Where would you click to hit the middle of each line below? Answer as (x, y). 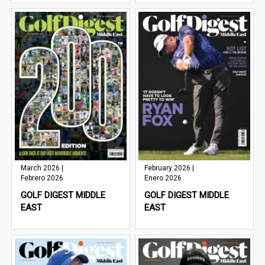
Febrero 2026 (42, 178)
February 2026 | (169, 168)
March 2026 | (42, 168)
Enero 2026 (163, 178)
